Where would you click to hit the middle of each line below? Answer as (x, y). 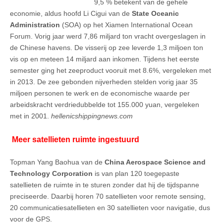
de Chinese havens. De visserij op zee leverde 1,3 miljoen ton (107, 48)
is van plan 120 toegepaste (136, 173)
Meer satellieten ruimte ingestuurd (75, 139)
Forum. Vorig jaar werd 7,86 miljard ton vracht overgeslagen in (108, 36)
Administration (35, 25)
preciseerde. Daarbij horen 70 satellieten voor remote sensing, (108, 196)
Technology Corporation (51, 173)
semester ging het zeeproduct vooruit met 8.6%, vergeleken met (111, 71)
